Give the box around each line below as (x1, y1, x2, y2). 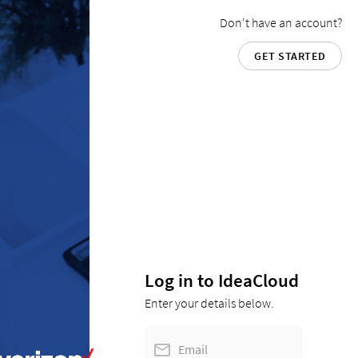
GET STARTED (254, 48, 326, 63)
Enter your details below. (145, 295, 275, 311)
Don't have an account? (220, 14, 342, 30)
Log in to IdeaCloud (145, 268, 300, 292)
